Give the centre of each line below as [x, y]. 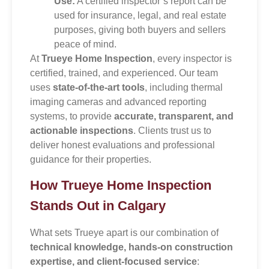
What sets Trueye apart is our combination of [124, 233]
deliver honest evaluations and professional [122, 145]
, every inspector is [192, 59]
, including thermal [184, 88]
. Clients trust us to [172, 131]
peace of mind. [85, 44]
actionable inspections [82, 131]
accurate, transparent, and [174, 116]
